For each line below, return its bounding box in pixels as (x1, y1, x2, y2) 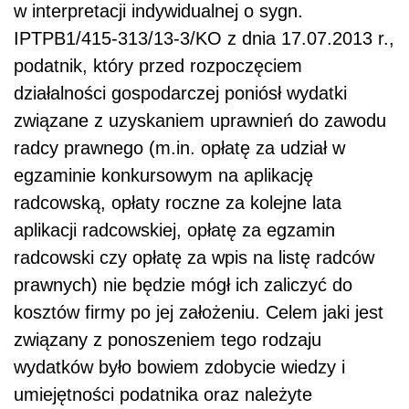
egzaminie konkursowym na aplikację (14, 165, 313, 186)
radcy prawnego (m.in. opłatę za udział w (14, 138, 345, 159)
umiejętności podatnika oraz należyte (14, 384, 312, 405)
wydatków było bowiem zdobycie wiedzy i (14, 357, 345, 378)
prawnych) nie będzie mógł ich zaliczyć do (14, 275, 352, 296)
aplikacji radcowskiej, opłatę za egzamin (14, 220, 335, 241)
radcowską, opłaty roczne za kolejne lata (14, 193, 341, 214)
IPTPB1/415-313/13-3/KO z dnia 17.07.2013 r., (14, 28, 394, 49)
